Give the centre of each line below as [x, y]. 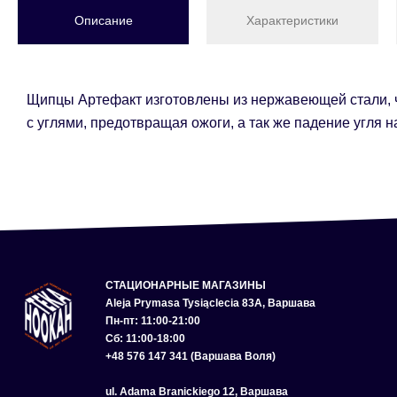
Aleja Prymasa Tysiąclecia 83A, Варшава [211, 304]
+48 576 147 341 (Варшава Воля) [191, 357]
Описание [103, 21]
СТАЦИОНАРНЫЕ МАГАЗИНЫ [186, 286]
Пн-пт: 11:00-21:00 [153, 321]
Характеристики [292, 21]
